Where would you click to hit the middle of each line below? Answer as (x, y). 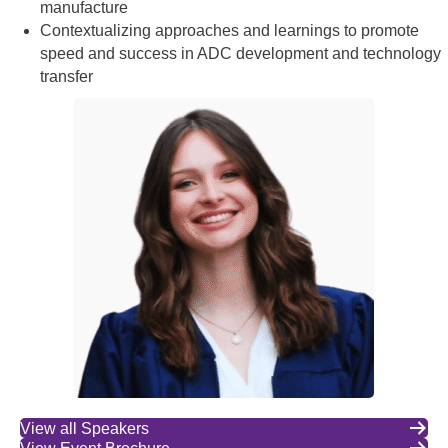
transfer (66, 76)
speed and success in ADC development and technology (240, 53)
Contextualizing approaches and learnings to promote (229, 30)
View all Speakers (84, 428)
